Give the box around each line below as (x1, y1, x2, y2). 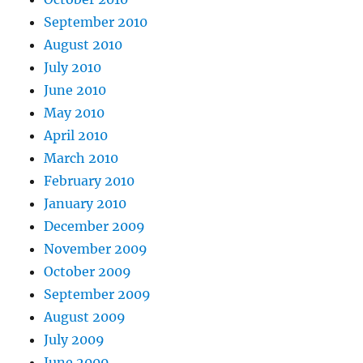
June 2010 (44, 82, 107, 99)
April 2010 (44, 127, 109, 144)
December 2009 (44, 218, 146, 235)
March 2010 (44, 150, 119, 167)
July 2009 (44, 331, 105, 348)
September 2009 (44, 286, 152, 303)
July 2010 (44, 59, 102, 76)
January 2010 (44, 195, 127, 212)
